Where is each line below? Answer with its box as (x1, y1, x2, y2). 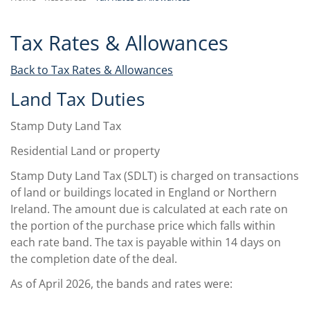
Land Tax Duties (10, 87, 145, 112)
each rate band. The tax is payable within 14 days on (10, 234, 281, 250)
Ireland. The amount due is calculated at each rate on (10, 201, 288, 217)
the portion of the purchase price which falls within (10, 217, 275, 233)
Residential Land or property (10, 143, 160, 158)
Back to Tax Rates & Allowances (10, 62, 173, 78)
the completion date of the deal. (10, 250, 177, 266)
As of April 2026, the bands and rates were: (10, 275, 232, 291)
